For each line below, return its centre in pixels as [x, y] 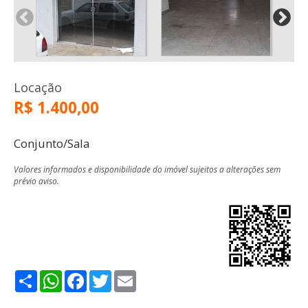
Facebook [111, 276]
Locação [38, 87]
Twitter [130, 276]
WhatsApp [89, 276]
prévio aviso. [36, 180]
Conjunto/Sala [52, 143]
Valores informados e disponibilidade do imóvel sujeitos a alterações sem [147, 169]
